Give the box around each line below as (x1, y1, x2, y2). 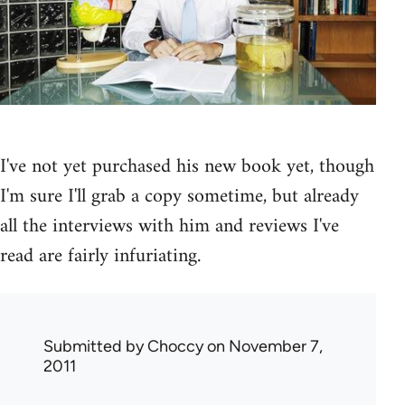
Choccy (147, 335, 203, 356)
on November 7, (203, 335, 323, 356)
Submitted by (43, 335, 147, 356)
